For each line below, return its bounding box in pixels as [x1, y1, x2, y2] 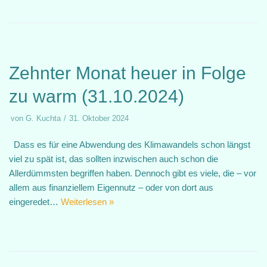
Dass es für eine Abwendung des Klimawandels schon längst [9, 139, 250, 150]
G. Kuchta [26, 114, 61, 123]
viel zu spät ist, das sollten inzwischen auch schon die [9, 154, 218, 164]
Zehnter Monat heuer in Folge [9, 63, 246, 83]
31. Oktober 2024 [69, 114, 129, 123]
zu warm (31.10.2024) [9, 86, 184, 106]
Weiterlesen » [61, 197, 114, 207]
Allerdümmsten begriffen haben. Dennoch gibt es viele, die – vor [9, 168, 256, 178]
